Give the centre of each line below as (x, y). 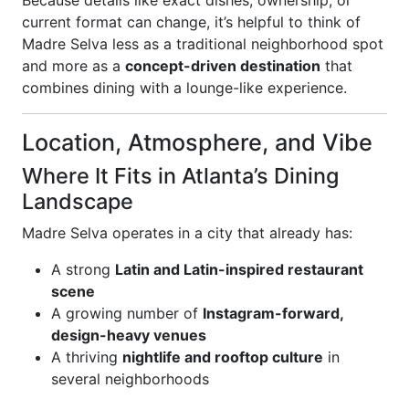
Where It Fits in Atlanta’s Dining (180, 176)
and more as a (73, 66)
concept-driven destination (223, 66)
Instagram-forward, (273, 313)
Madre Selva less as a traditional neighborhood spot (203, 44)
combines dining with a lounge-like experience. (184, 88)
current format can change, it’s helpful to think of (191, 22)
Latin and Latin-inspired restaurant (239, 269)
